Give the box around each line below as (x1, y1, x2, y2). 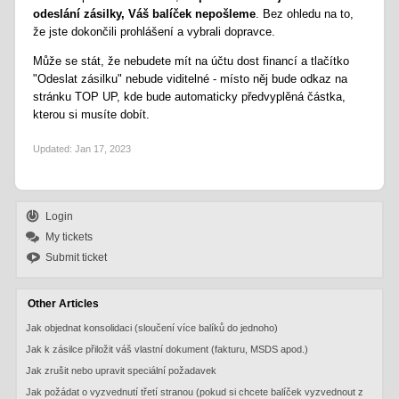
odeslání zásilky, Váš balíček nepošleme (33, 6, 256, 20)
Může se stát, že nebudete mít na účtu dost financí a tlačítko (33, 53, 350, 68)
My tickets (45, 230, 94, 243)
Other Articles (28, 297, 100, 310)
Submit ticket (45, 250, 108, 264)
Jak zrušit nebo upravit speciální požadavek (26, 364, 217, 376)
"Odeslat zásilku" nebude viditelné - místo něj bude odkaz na (33, 71, 348, 85)
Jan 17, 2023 (75, 142, 132, 154)
